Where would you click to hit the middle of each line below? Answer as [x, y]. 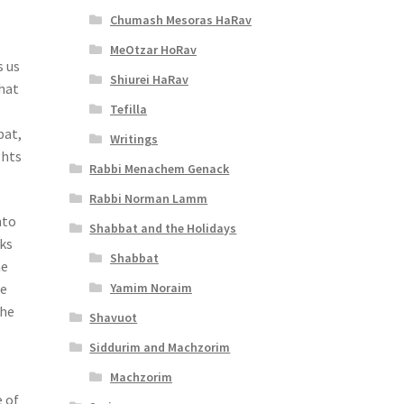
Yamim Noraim [151, 287]
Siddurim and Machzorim [160, 347]
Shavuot [114, 317]
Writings [133, 138]
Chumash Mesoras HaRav [180, 19]
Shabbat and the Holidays [163, 228]
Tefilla [128, 109]
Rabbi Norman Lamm [149, 198]
